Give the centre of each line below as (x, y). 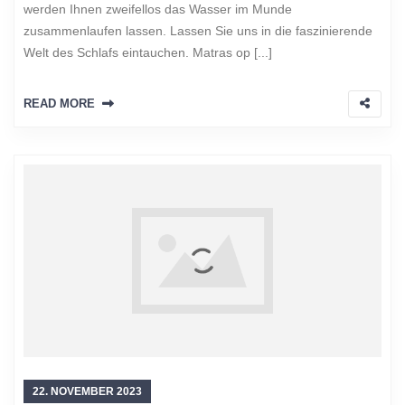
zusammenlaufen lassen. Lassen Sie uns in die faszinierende (198, 31)
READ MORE (59, 104)
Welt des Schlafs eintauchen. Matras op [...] (148, 53)
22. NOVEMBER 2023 (87, 392)
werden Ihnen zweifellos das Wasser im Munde (158, 9)
